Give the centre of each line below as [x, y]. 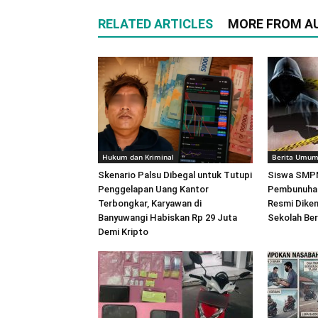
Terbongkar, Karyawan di [150, 203]
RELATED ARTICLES [155, 24]
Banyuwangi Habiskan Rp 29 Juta [168, 218]
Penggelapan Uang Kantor [153, 189]
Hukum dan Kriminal [138, 157]
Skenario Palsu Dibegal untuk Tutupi [175, 175]
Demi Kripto [123, 232]
